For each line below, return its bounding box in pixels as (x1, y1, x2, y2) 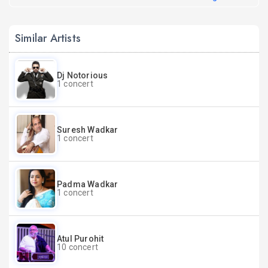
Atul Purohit (57, 234, 104, 243)
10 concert (57, 242, 98, 252)
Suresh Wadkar (57, 125, 118, 135)
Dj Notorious (57, 71, 108, 80)
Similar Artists (15, 31, 81, 46)
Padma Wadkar (57, 179, 118, 189)
